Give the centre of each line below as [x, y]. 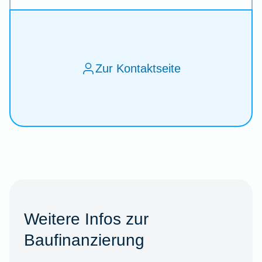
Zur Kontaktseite [138, 68]
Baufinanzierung [84, 240]
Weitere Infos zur [86, 219]
